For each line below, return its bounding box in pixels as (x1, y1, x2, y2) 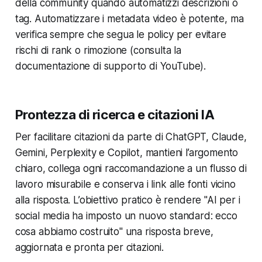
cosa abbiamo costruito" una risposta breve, (15, 226, 213, 238)
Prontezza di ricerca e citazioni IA (15, 107, 215, 123)
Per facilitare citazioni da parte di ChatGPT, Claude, (15, 131, 247, 143)
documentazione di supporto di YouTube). (15, 60, 206, 73)
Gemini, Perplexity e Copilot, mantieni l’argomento (15, 147, 239, 159)
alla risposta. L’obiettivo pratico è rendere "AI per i (15, 194, 240, 206)
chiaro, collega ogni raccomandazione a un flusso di (15, 163, 247, 175)
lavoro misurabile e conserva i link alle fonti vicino (15, 178, 236, 191)
